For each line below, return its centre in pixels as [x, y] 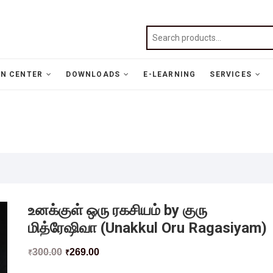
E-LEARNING [170, 74]
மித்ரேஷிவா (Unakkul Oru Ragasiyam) [147, 228]
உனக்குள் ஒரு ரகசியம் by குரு [118, 210]
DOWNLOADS [93, 74]
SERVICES [231, 74]
